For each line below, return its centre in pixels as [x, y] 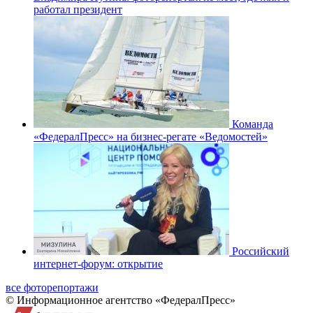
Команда [253, 124]
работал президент [78, 9]
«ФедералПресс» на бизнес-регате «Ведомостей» [151, 136]
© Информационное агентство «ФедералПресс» [121, 300]
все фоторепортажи [52, 287]
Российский [261, 251]
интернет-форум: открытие [98, 263]
